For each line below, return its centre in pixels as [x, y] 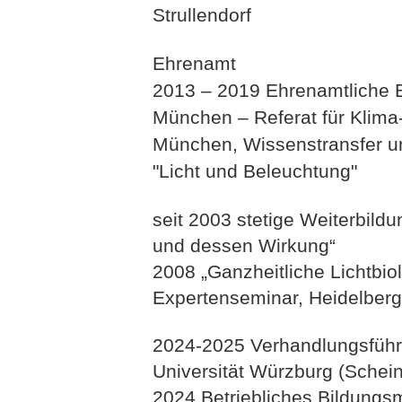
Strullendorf [202, 15]
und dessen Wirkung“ [244, 245]
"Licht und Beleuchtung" [255, 171]
